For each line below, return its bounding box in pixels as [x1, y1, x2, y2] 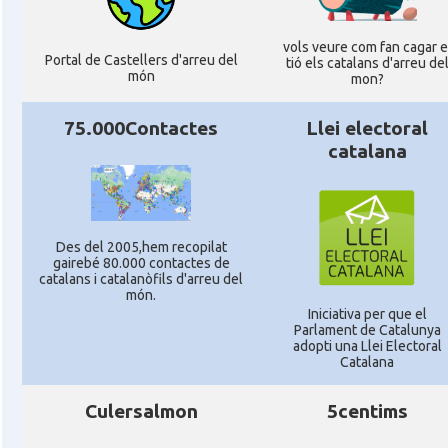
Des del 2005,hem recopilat [55, 239, 227, 256]
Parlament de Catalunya [293, 322, 441, 338]
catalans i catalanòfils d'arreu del [39, 271, 243, 288]
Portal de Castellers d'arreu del [44, 52, 238, 68]
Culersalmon [84, 400, 198, 422]
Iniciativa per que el [307, 306, 427, 322]
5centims [326, 400, 408, 422]
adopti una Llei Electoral [292, 338, 442, 354]
